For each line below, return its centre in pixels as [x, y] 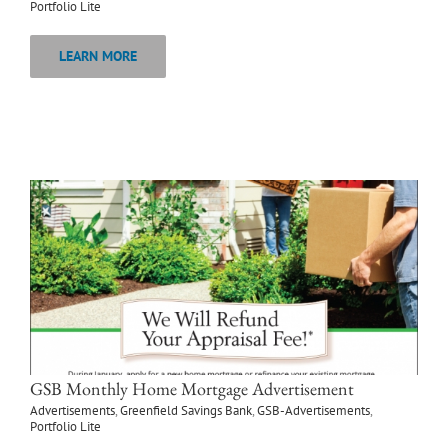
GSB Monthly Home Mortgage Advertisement [192, 389]
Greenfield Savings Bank [186, 411]
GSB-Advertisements [313, 411]
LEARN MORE [98, 56]
